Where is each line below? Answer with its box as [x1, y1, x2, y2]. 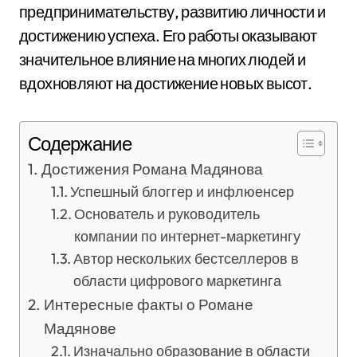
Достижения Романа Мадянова [41, 159, 263, 178]
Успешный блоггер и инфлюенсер [70, 182, 295, 201]
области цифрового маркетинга [73, 272, 282, 290]
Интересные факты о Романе [43, 295, 253, 314]
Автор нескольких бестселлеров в [73, 249, 300, 268]
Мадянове [43, 319, 116, 338]
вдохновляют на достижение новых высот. [19, 73, 312, 93]
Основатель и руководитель [74, 205, 261, 223]
